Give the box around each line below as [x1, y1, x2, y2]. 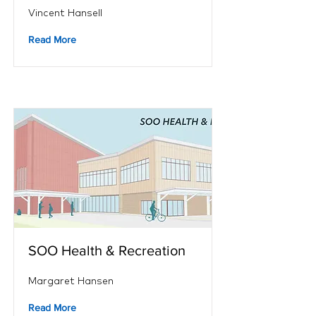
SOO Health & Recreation [28, 243, 186, 258]
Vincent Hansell [28, 6, 102, 19]
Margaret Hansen [28, 274, 114, 287]
